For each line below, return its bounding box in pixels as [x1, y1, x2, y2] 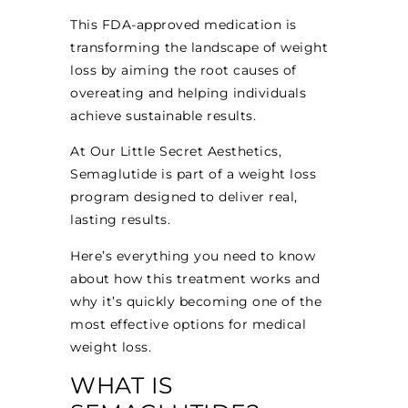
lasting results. [70, 211, 171, 229]
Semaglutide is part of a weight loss [70, 166, 317, 183]
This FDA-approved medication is [70, 16, 297, 34]
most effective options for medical [70, 315, 307, 332]
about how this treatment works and [70, 270, 321, 287]
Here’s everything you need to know [70, 247, 316, 264]
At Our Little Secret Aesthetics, [70, 143, 282, 160]
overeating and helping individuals [70, 85, 307, 102]
